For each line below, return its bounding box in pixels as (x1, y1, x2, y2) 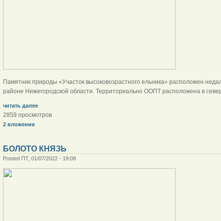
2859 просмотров (2, 111, 52, 118)
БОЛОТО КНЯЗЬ (2, 144, 67, 153)
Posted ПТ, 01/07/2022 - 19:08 (2, 155, 76, 161)
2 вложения (2, 121, 35, 127)
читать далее (2, 102, 38, 109)
